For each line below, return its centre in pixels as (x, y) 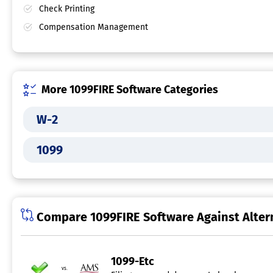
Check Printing (67, 9)
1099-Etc (133, 262)
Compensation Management (94, 27)
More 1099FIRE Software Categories (130, 90)
